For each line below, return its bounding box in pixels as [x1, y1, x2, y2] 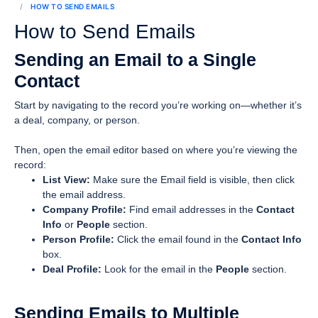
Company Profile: [43, 204, 126, 215]
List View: [43, 174, 90, 185]
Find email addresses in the [126, 204, 256, 215]
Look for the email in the [102, 263, 216, 275]
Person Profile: [43, 234, 114, 245]
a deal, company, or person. [14, 114, 140, 126]
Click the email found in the [114, 234, 241, 245]
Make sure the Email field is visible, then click [90, 174, 295, 185]
